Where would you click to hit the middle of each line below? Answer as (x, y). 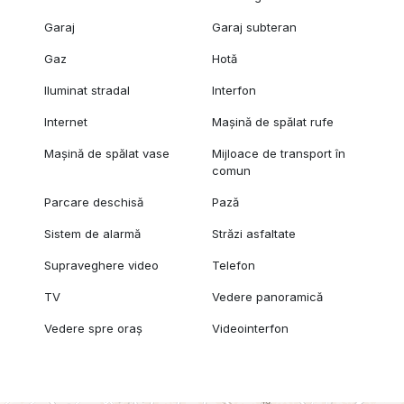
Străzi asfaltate (254, 234)
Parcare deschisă (93, 202)
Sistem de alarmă (92, 234)
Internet (65, 122)
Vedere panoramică (268, 297)
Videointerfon (251, 329)
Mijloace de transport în (279, 154)
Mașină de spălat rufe (273, 122)
